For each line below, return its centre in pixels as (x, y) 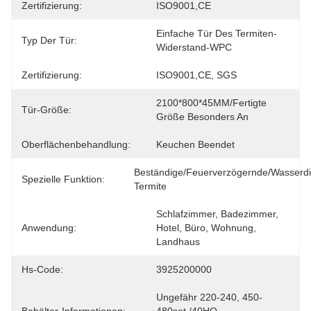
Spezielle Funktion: (63, 179)
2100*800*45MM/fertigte (211, 103)
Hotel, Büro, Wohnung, (206, 228)
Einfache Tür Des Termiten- (217, 33)
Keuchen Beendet (195, 144)
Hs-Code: (42, 269)
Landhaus (178, 242)
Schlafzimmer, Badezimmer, (217, 214)
